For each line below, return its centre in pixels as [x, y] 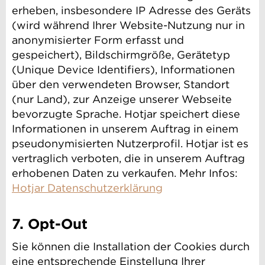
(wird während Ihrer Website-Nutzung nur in [128, 25]
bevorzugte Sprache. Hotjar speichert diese [126, 114]
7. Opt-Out [50, 224]
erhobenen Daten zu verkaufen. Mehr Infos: [125, 173]
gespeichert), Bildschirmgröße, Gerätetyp [121, 55]
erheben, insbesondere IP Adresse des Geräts [131, 11]
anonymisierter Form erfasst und [98, 40]
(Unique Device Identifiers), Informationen [123, 70]
